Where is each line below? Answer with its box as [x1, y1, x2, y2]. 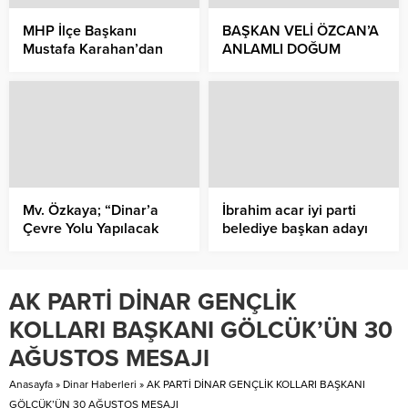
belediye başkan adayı [222, 219, 368, 239]
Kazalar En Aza [23, 238, 122, 257]
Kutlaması [23, 94, 87, 113]
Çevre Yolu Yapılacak [23, 219, 158, 239]
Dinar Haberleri [63, 378, 137, 392]
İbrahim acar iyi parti [222, 201, 356, 220]
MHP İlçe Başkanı [23, 21, 137, 40]
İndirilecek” [23, 256, 97, 275]
